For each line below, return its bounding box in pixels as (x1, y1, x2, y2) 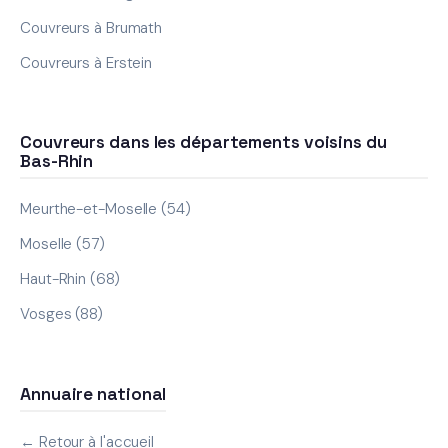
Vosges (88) (20, 304, 103, 325)
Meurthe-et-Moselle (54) (20, 199, 191, 220)
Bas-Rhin (20, 150, 94, 173)
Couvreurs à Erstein (20, 52, 153, 73)
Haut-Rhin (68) (20, 269, 120, 290)
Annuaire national (20, 382, 167, 405)
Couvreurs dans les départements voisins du (20, 131, 387, 154)
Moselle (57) (20, 234, 105, 255)
